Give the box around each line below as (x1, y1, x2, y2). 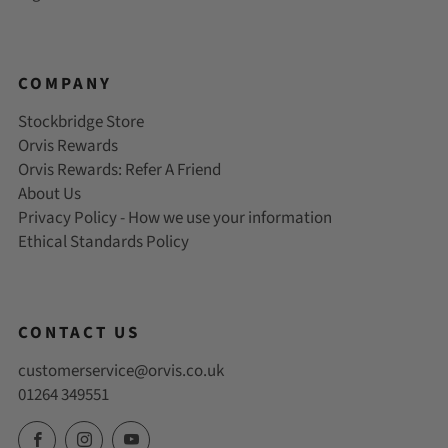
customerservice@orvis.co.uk (18, 359, 224, 384)
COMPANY (18, 72, 112, 97)
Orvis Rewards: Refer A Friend (18, 158, 221, 183)
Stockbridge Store (18, 110, 144, 135)
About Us (18, 182, 81, 207)
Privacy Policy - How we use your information (18, 206, 332, 231)
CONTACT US (18, 321, 140, 346)
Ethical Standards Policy (18, 230, 189, 255)
